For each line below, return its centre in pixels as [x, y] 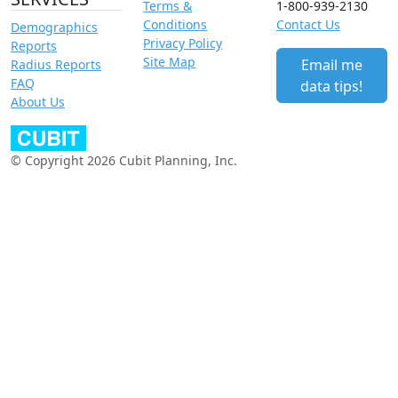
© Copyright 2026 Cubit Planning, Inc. [124, 161]
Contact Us [308, 25]
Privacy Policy [183, 44]
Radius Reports [56, 65]
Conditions [175, 25]
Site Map [170, 62]
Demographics [54, 28]
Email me [331, 65]
